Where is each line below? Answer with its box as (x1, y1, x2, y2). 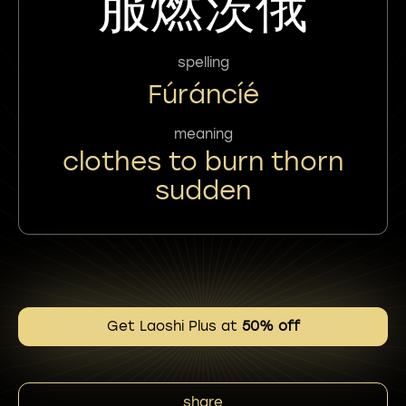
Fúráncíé (147, 78, 259, 110)
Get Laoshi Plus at (106, 318, 242, 334)
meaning (173, 125, 233, 142)
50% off (241, 318, 300, 334)
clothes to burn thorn (63, 145, 343, 177)
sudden (155, 174, 251, 206)
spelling (177, 53, 229, 71)
